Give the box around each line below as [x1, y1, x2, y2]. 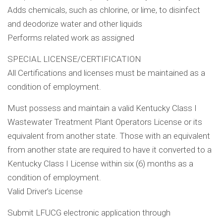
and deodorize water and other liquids [7, 19, 142, 29]
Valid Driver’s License [7, 186, 83, 197]
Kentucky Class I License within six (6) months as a [7, 159, 193, 169]
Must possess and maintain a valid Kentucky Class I [7, 103, 197, 113]
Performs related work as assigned [7, 33, 134, 43]
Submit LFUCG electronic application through [7, 208, 170, 218]
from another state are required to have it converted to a [7, 145, 212, 155]
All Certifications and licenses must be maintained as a [7, 68, 205, 78]
